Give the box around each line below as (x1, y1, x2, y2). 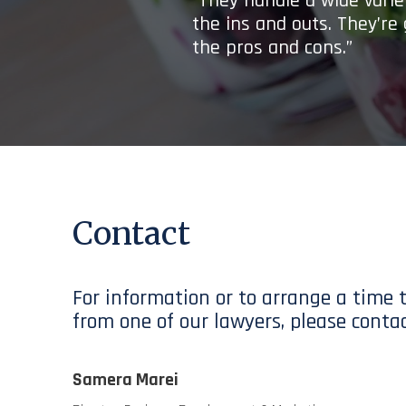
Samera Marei (72, 368, 179, 391)
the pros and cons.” (192, 34, 353, 61)
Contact (72, 214, 190, 254)
